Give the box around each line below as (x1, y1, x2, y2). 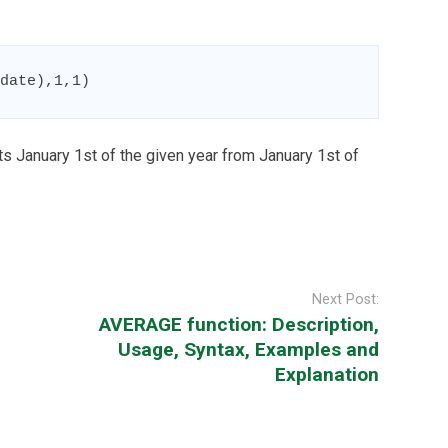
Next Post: (312, 291, 379, 309)
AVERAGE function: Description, (99, 313, 379, 337)
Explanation (275, 363, 379, 387)
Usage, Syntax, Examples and (118, 338, 379, 362)
